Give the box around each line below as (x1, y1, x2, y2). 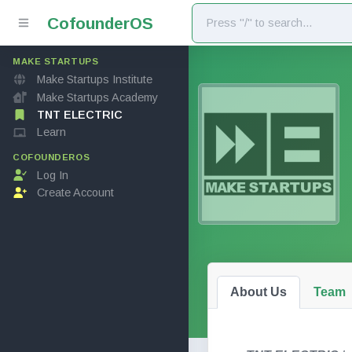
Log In (36, 168, 68, 181)
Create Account (36, 186, 114, 200)
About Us (229, 285, 287, 299)
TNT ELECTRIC (36, 108, 123, 121)
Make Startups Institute (36, 73, 152, 86)
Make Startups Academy (36, 90, 158, 104)
